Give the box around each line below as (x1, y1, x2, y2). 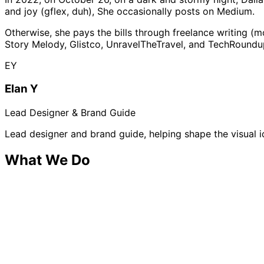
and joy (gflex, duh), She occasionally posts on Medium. (5, 5, 255, 17)
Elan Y (5, 82, 38, 96)
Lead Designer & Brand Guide (5, 107, 136, 119)
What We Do (5, 151, 90, 169)
